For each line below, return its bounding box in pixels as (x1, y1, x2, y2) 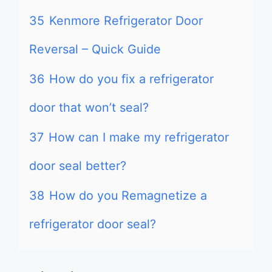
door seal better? (29, 158, 126, 173)
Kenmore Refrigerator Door (49, 13, 203, 28)
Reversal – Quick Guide (29, 42, 161, 56)
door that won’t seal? (29, 100, 149, 115)
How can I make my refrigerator (49, 130, 229, 144)
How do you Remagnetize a (49, 188, 207, 203)
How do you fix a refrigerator (49, 72, 214, 86)
